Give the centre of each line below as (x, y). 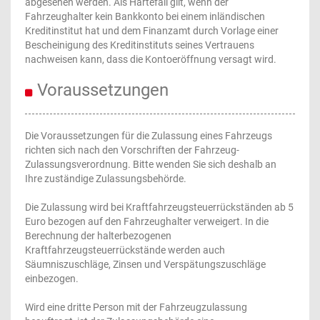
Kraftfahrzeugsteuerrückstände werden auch (125, 250)
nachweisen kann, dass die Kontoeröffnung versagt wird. (151, 59)
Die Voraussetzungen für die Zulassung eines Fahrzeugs (149, 136)
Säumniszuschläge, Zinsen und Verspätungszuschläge (145, 264)
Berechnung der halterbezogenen (98, 236)
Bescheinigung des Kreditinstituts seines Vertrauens (140, 45)
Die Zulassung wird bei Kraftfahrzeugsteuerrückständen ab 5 (159, 207)
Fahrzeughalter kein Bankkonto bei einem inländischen (145, 16)
